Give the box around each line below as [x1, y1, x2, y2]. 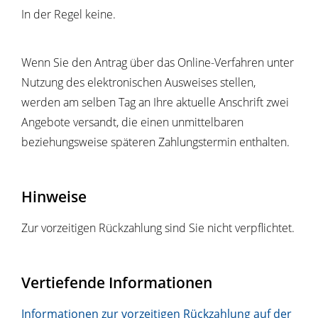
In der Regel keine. [21, 6, 116, 23]
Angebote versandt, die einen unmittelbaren [21, 114, 243, 131]
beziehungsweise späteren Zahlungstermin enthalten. [21, 134, 290, 150]
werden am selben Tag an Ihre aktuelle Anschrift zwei [21, 94, 289, 111]
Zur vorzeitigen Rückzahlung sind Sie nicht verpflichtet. [21, 220, 295, 236]
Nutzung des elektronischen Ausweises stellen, [21, 75, 256, 91]
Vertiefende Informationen [21, 272, 212, 293]
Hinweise [21, 186, 87, 207]
